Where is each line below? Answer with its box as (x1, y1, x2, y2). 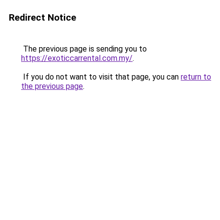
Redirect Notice (9, 12, 76, 23)
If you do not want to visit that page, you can (21, 72, 181, 82)
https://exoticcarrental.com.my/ (21, 54, 133, 63)
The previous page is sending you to (21, 44, 147, 54)
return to (181, 72, 211, 82)
